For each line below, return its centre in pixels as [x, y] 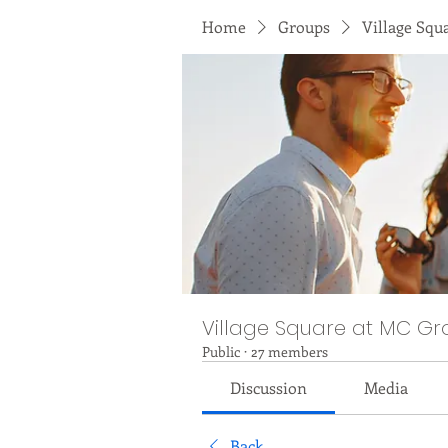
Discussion [269, 387]
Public [221, 351]
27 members [289, 351]
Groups [304, 26]
